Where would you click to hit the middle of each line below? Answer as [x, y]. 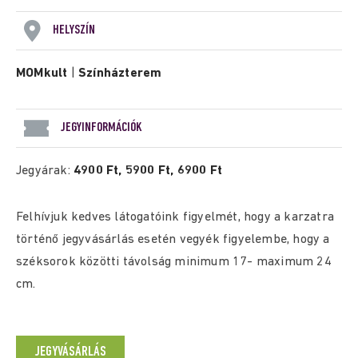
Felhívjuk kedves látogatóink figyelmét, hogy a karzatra [175, 217]
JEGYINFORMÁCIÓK [101, 127]
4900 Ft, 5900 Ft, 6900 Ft [148, 171]
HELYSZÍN [74, 30]
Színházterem [120, 74]
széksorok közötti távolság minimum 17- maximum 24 [174, 262]
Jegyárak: [45, 171]
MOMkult [42, 74]
